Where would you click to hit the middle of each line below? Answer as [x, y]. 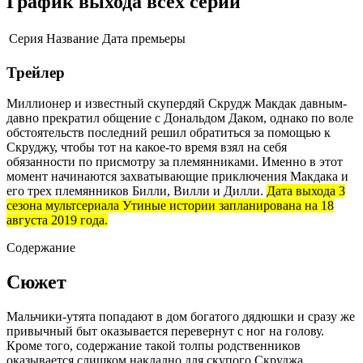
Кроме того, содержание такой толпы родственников [154, 346]
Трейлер [36, 72]
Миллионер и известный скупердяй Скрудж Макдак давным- [177, 104]
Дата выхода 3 [306, 191]
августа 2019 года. [57, 220]
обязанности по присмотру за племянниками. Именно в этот [175, 162]
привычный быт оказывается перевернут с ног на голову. [165, 331]
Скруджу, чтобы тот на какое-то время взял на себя [147, 147]
